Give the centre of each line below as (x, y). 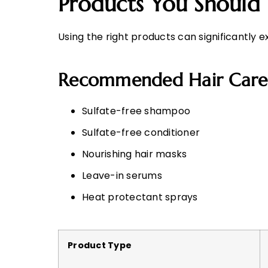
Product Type (100, 246)
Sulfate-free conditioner (141, 133)
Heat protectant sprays (140, 197)
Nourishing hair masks (135, 154)
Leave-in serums (122, 176)
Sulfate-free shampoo (136, 111)
